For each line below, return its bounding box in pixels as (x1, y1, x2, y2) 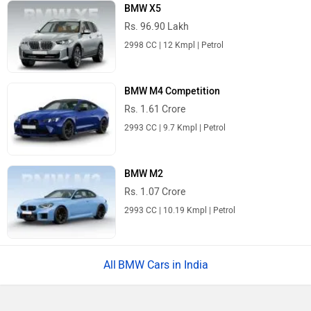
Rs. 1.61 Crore (124, 103, 186, 116)
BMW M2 (124, 168, 164, 180)
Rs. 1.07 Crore (124, 186, 186, 199)
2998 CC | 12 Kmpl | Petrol (124, 40, 224, 51)
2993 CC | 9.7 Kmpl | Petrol (124, 123, 226, 133)
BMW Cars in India (117, 258, 208, 271)
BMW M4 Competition (124, 85, 221, 98)
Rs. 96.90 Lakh (124, 21, 190, 33)
